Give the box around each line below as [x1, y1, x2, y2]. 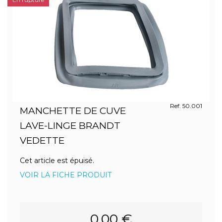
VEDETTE [20, 135, 64, 146]
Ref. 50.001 [169, 102, 202, 110]
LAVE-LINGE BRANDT [20, 120, 120, 131]
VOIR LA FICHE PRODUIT [20, 170, 111, 179]
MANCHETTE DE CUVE [20, 105, 126, 116]
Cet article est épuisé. [20, 156, 94, 165]
